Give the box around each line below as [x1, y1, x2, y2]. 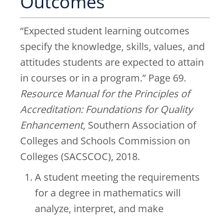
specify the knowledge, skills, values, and [20, 39, 205, 53]
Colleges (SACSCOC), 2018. [20, 149, 140, 163]
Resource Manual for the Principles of [20, 86, 190, 100]
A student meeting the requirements [35, 170, 200, 184]
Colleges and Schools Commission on [20, 134, 190, 147]
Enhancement [20, 118, 83, 132]
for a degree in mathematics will [35, 186, 181, 199]
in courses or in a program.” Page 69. [20, 71, 186, 84]
